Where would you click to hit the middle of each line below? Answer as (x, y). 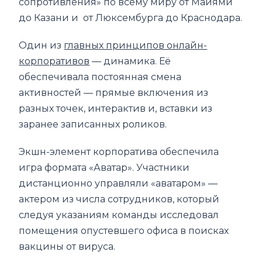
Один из (42, 45)
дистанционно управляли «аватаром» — (118, 183)
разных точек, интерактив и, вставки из (116, 108)
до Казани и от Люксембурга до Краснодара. (131, 18)
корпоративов (54, 61)
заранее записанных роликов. (93, 124)
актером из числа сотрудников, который (119, 199)
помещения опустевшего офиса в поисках (124, 230)
